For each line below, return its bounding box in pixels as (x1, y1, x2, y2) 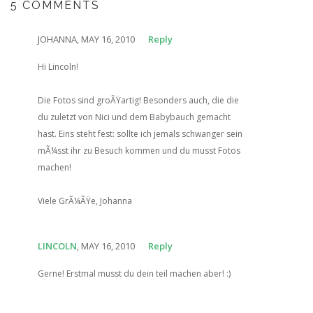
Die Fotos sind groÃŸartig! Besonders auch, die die (37, 94, 239, 106)
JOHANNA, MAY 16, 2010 (37, 33, 135, 45)
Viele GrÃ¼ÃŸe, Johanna (37, 195, 132, 207)
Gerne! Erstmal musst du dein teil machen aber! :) (37, 268, 231, 279)
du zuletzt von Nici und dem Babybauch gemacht (37, 111, 231, 123)
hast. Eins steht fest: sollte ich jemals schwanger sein (37, 128, 242, 140)
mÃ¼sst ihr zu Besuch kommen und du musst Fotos (37, 145, 240, 156)
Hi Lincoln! (37, 61, 78, 73)
